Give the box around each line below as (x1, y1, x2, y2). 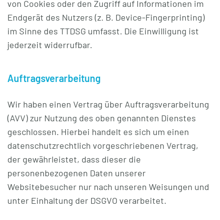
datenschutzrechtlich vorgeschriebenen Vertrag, (7, 140, 198, 151)
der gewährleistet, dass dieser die (7, 154, 141, 165)
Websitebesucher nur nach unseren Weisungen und (7, 181, 209, 192)
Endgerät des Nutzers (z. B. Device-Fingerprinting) (7, 12, 205, 23)
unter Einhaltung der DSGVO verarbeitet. (7, 195, 166, 206)
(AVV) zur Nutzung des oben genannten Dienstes (7, 112, 196, 123)
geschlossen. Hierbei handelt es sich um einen (7, 126, 189, 137)
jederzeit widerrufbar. (7, 39, 92, 50)
